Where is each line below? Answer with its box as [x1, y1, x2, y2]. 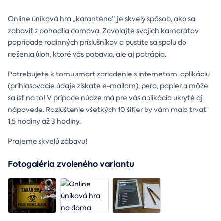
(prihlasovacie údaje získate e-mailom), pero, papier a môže [8, 81, 208, 90]
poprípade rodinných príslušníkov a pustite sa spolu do [8, 37, 186, 47]
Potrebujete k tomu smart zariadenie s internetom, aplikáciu [8, 69, 210, 78]
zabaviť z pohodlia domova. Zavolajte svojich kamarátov [8, 26, 199, 35]
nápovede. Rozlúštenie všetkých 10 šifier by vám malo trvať [8, 105, 206, 114]
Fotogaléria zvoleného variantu [8, 158, 134, 170]
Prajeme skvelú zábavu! [8, 136, 87, 146]
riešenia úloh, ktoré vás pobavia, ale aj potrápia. [8, 49, 168, 59]
